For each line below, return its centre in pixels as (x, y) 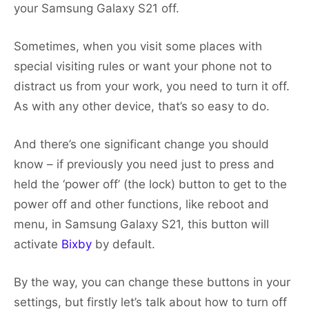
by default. (125, 245)
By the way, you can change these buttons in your (152, 282)
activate (38, 245)
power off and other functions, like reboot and (141, 205)
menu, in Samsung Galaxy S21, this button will (141, 225)
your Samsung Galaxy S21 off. (97, 9)
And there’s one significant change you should (141, 144)
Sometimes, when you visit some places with (138, 47)
